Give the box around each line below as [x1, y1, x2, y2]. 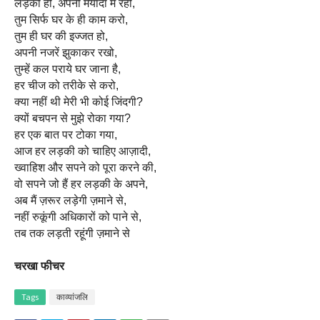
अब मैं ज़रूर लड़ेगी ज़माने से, [14, 194, 126, 206]
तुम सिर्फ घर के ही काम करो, [14, 14, 128, 26]
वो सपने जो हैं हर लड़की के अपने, [14, 178, 148, 190]
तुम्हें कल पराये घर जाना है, [14, 63, 124, 75]
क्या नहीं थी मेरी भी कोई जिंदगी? [14, 96, 143, 108]
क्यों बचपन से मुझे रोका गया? [14, 112, 131, 124]
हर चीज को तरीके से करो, [14, 79, 119, 91]
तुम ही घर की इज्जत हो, [14, 30, 108, 42]
